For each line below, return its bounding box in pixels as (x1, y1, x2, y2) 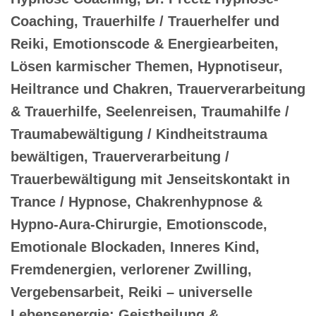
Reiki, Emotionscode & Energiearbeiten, (11, 35, 279, 51)
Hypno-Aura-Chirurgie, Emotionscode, (11, 216, 267, 232)
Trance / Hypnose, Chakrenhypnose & (11, 193, 262, 209)
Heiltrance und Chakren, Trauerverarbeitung (11, 80, 305, 97)
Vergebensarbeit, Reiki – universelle (11, 284, 253, 300)
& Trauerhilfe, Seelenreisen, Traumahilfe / (11, 103, 289, 119)
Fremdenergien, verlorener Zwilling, (11, 261, 252, 277)
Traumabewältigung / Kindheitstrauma (11, 126, 267, 142)
